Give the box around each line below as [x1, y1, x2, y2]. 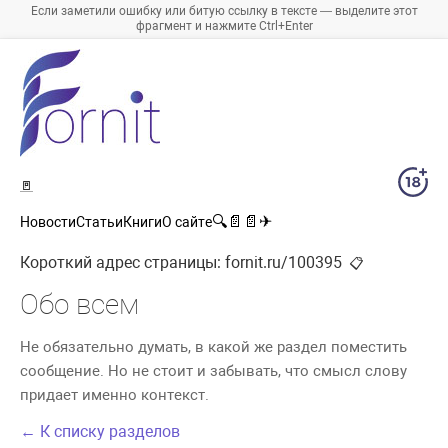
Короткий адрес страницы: [20, 253, 225, 273]
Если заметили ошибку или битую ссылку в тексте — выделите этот [30, 4, 418, 19]
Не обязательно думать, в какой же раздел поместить [20, 338, 407, 357]
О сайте [162, 214, 212, 231]
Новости [20, 214, 76, 231]
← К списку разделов [20, 422, 180, 442]
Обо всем [20, 288, 139, 322]
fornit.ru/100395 [225, 253, 342, 273]
